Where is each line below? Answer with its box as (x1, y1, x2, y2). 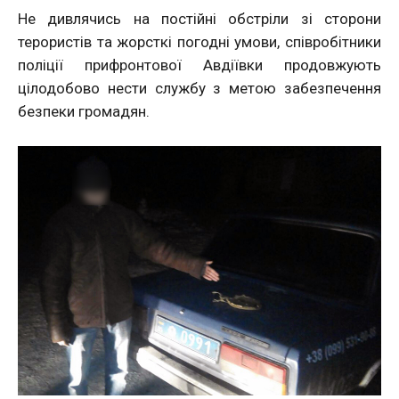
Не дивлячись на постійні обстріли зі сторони (18, 9, 381, 28)
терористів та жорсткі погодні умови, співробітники (18, 32, 381, 51)
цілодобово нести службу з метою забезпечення (18, 78, 381, 97)
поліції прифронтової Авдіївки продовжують (18, 55, 381, 74)
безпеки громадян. (18, 102, 150, 120)
